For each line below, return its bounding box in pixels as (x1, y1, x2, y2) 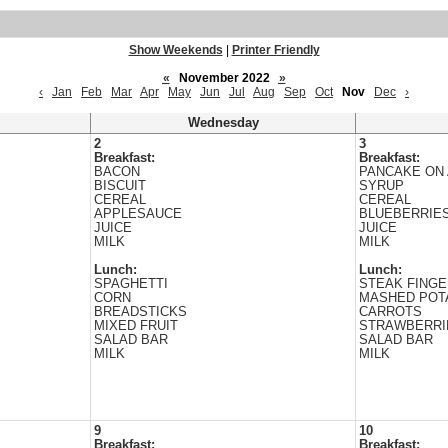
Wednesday (187, 116, 259, 130)
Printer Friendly (231, 43, 320, 57)
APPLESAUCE (94, 207, 182, 221)
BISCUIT (94, 179, 146, 193)
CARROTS (359, 305, 422, 319)
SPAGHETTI (94, 277, 168, 291)
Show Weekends (128, 43, 223, 57)
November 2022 (172, 71, 276, 85)
